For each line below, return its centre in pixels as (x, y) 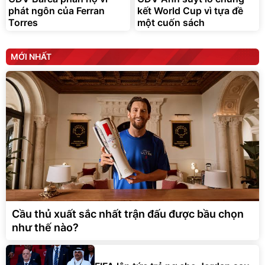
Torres (23, 22)
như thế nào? (45, 227)
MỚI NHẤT (31, 56)
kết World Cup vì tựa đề (190, 10)
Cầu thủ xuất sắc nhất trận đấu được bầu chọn (128, 214)
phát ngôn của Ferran (56, 10)
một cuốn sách (171, 22)
